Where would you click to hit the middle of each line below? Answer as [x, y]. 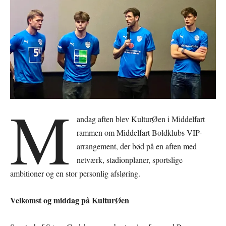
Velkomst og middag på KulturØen [70, 200]
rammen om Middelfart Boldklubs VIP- [139, 132]
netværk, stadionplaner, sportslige [130, 160]
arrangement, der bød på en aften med [137, 146]
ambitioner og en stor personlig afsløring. [75, 173]
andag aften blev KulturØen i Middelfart [141, 119]
